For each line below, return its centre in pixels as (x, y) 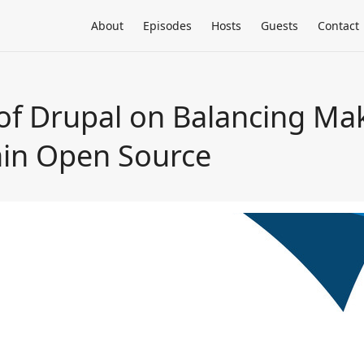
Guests (279, 26)
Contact (338, 26)
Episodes (167, 26)
